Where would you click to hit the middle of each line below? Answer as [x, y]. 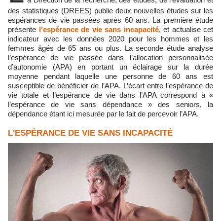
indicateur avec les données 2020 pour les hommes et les [110, 39]
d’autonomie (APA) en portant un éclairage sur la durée [110, 67]
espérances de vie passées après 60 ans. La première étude [110, 20]
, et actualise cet [186, 29]
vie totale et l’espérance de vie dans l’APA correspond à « [110, 95]
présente [23, 29]
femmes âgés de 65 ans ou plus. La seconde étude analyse [110, 48]
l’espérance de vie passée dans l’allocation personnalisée [110, 57]
